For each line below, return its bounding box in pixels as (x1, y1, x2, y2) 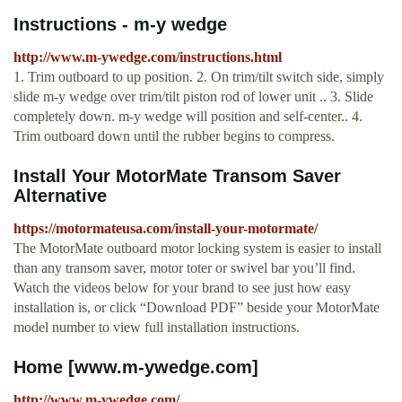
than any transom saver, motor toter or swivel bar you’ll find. (13, 260, 355, 276)
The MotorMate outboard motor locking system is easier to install (13, 240, 381, 257)
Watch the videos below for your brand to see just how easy (13, 280, 351, 296)
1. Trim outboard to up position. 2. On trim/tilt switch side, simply (13, 69, 384, 85)
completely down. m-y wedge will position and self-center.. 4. (13, 109, 363, 125)
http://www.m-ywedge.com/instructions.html (13, 49, 282, 66)
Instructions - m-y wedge (13, 14, 227, 35)
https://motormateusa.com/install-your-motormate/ (13, 221, 318, 237)
